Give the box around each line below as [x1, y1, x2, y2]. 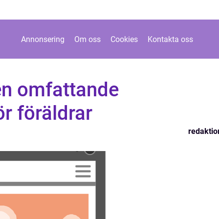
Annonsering [21, 34, 65, 44]
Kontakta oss [147, 34, 193, 44]
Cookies [110, 34, 138, 44]
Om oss [74, 34, 101, 44]
